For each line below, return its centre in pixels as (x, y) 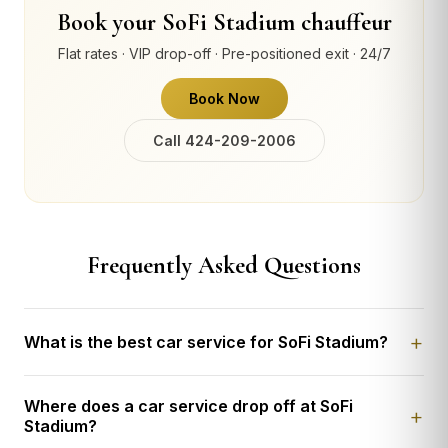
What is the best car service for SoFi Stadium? (206, 342)
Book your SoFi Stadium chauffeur (224, 23)
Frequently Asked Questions (224, 266)
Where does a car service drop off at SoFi (188, 406)
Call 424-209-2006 (224, 141)
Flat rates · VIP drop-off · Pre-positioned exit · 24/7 (224, 54)
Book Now (224, 99)
